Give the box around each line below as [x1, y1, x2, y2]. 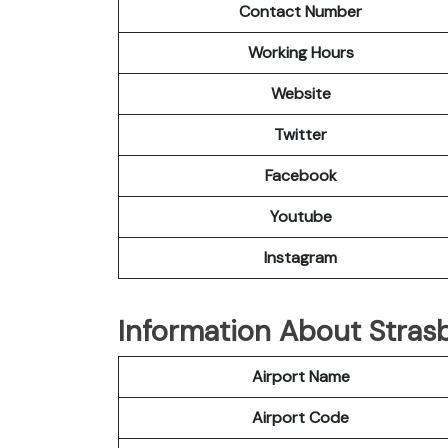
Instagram [264, 246, 337, 268]
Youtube [269, 205, 332, 227]
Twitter [274, 123, 327, 145]
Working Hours [247, 41, 354, 63]
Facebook [264, 164, 337, 186]
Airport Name [251, 365, 350, 387]
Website [270, 82, 331, 104]
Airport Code [252, 406, 349, 428]
